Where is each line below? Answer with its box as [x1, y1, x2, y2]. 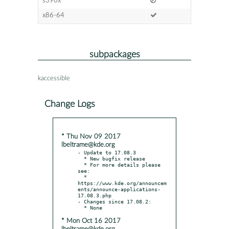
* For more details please [78, 161, 84, 168]
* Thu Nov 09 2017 [61, 133, 121, 140]
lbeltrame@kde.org [61, 141, 115, 148]
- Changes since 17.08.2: [78, 198, 151, 204]
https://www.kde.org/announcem [78, 179, 167, 186]
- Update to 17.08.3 [78, 149, 136, 155]
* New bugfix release [78, 155, 84, 162]
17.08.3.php [78, 192, 111, 198]
